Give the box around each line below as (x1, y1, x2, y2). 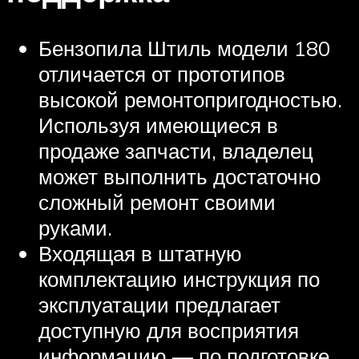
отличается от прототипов (38, 61, 285, 87)
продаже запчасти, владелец (38, 138, 313, 164)
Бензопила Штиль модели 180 (38, 35, 330, 62)
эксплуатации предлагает (38, 292, 280, 318)
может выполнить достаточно (38, 163, 321, 190)
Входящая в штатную (38, 240, 242, 267)
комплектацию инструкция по (38, 266, 320, 292)
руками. (38, 215, 112, 241)
